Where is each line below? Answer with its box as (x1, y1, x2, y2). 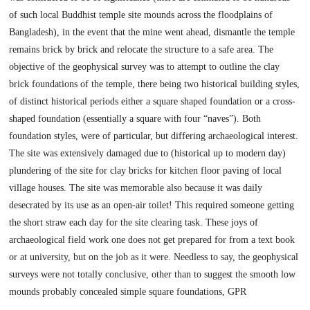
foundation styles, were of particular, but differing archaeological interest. (9, 131, 299, 142)
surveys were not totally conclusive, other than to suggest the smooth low (9, 269, 296, 280)
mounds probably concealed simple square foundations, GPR (9, 286, 247, 298)
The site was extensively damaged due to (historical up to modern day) (9, 148, 286, 159)
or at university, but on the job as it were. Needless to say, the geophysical (9, 252, 299, 263)
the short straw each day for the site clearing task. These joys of (9, 217, 259, 228)
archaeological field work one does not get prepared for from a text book (9, 235, 295, 246)
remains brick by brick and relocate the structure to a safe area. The (9, 44, 274, 55)
